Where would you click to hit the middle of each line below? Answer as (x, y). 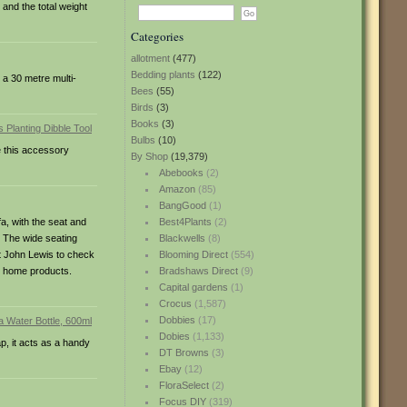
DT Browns (184, 352)
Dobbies (177, 320)
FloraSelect (184, 385)
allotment (150, 58)
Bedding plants (163, 74)
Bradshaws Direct (198, 271)
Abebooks (181, 173)
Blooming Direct (193, 254)
